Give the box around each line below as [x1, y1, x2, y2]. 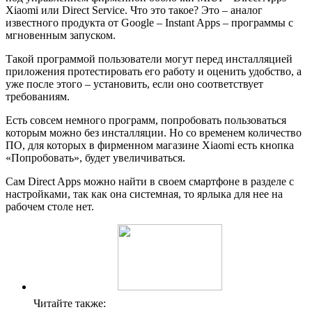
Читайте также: [33, 297, 106, 310]
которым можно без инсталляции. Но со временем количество [6, 127, 302, 139]
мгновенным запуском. [6, 29, 116, 42]
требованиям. [6, 91, 70, 103]
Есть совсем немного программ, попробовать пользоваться [6, 114, 286, 127]
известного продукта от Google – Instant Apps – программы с [6, 17, 293, 29]
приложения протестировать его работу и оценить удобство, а [6, 65, 302, 78]
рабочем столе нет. [6, 201, 94, 213]
